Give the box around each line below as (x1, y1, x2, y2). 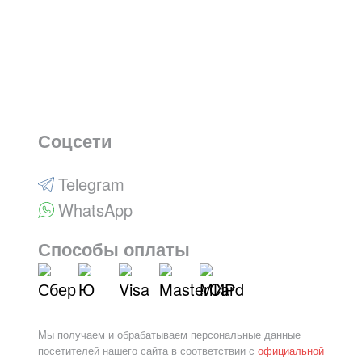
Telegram (57, 172, 124, 196)
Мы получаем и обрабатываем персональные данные (37, 326, 301, 343)
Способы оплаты (37, 236, 190, 263)
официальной (257, 343, 324, 359)
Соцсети (37, 128, 112, 154)
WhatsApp (57, 198, 133, 222)
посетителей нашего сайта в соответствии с (37, 343, 258, 359)
